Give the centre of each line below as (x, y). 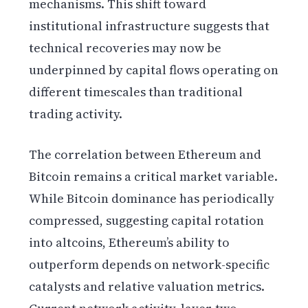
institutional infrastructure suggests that (150, 25)
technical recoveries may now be (125, 47)
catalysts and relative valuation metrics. (147, 286)
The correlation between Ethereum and (145, 154)
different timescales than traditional (136, 91)
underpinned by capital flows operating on (154, 69)
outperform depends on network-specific (150, 264)
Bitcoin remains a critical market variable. (154, 176)
